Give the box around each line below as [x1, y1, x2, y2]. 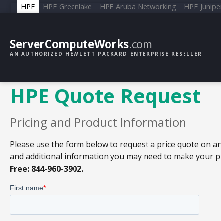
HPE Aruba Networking [100, 1, 176, 11]
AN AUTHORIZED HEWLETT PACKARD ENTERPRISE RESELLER [10, 50, 202, 58]
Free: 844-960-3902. [10, 163, 83, 174]
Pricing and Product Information [10, 114, 186, 131]
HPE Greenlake [43, 1, 92, 11]
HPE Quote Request [10, 82, 201, 110]
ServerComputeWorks [10, 37, 129, 52]
